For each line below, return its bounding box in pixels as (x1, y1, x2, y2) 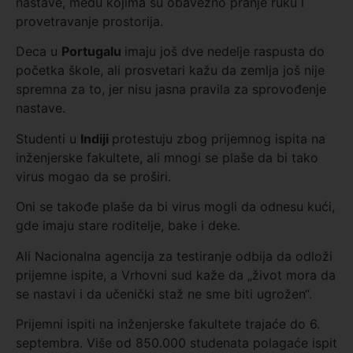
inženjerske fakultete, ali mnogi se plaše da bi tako (16, 149, 318, 165)
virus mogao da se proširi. (16, 168, 171, 184)
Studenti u (16, 130, 80, 147)
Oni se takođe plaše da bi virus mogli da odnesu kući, (16, 199, 335, 215)
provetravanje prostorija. (16, 13, 163, 29)
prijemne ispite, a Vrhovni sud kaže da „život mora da (16, 266, 336, 283)
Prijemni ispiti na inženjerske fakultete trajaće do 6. (16, 315, 320, 332)
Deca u (16, 43, 61, 60)
